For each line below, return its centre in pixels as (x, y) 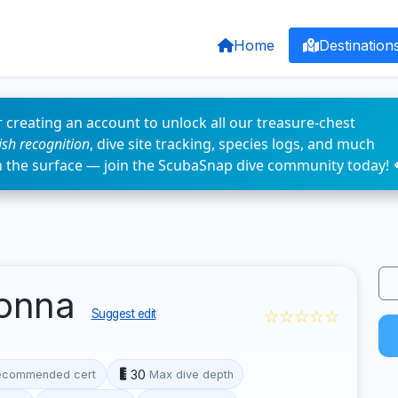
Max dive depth (191, 374)
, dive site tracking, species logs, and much (232, 144)
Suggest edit (123, 314)
